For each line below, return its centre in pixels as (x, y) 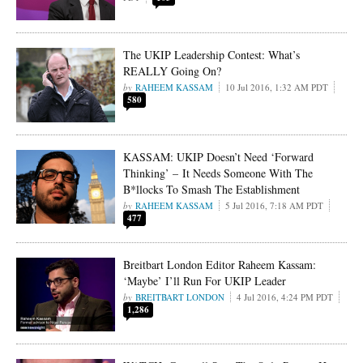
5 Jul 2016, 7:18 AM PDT (275, 205)
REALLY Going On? (173, 70)
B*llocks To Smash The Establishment (212, 189)
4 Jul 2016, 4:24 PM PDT (285, 297)
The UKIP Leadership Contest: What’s (212, 54)
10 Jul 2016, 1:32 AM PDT (277, 87)
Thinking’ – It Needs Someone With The (218, 173)
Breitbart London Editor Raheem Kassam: (220, 264)
